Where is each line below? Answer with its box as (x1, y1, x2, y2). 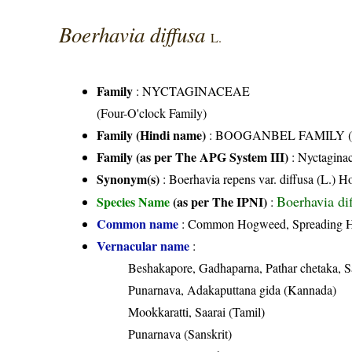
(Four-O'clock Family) (97, 104, 207, 121)
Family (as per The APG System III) (97, 147, 289, 166)
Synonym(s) (97, 169, 160, 188)
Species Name (97, 192, 174, 211)
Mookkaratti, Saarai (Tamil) (128, 302, 266, 320)
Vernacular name (97, 236, 190, 255)
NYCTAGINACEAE (142, 82, 251, 99)
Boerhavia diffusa (59, 19, 211, 48)
